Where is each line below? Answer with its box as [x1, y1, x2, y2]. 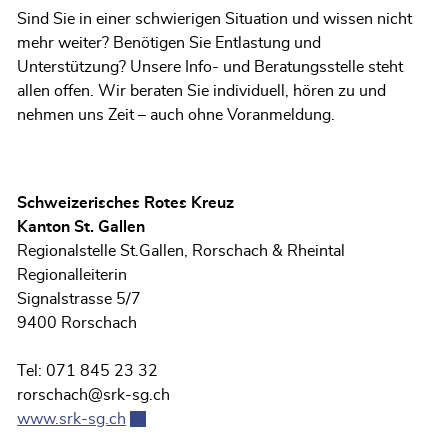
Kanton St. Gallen [17, 219, 145, 235]
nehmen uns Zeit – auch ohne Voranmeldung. [17, 107, 335, 123]
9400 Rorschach [17, 315, 137, 331]
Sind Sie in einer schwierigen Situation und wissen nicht [17, 11, 412, 27]
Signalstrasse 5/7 [17, 291, 141, 307]
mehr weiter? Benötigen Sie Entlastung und [17, 35, 321, 51]
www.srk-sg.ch [17, 411, 126, 427]
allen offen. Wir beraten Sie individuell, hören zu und [17, 83, 386, 99]
